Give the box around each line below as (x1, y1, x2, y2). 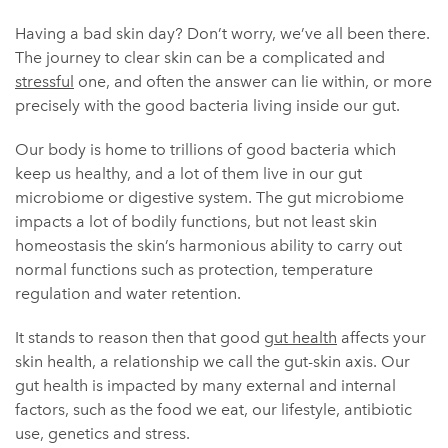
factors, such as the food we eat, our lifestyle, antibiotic (15, 400, 412, 419)
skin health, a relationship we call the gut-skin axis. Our (15, 352, 410, 371)
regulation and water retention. (15, 284, 241, 303)
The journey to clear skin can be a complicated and (15, 48, 385, 67)
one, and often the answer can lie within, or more (74, 72, 432, 91)
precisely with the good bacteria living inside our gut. (15, 96, 400, 115)
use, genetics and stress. (15, 424, 190, 443)
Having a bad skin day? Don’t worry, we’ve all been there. (15, 24, 430, 43)
